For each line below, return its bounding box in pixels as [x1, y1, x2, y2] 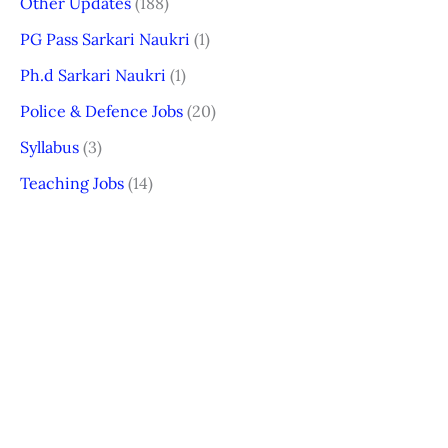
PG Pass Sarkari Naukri [20, 28, 190, 49]
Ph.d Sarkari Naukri [20, 64, 166, 85]
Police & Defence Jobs [20, 100, 183, 121]
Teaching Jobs [20, 172, 124, 193]
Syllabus [20, 136, 79, 157]
